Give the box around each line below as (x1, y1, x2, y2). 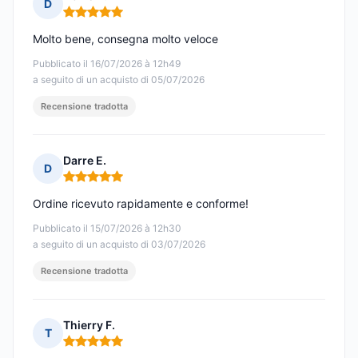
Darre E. (63, 153, 106, 168)
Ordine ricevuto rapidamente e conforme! (33, 197, 249, 211)
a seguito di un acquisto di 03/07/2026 (33, 238, 205, 251)
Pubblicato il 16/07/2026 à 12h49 (33, 58, 181, 70)
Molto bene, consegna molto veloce (33, 32, 218, 46)
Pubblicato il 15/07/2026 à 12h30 (33, 222, 181, 235)
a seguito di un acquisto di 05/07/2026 (33, 74, 205, 86)
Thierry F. (63, 318, 115, 332)
